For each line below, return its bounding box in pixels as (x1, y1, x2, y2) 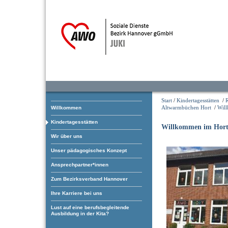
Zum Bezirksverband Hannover (51, 176, 128, 182)
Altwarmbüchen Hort (161, 104, 211, 110)
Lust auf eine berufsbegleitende (51, 205, 129, 210)
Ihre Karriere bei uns (51, 190, 102, 196)
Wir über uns (51, 133, 82, 139)
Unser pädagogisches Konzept (51, 148, 127, 153)
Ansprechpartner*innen (51, 162, 108, 167)
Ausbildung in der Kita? (51, 211, 109, 216)
